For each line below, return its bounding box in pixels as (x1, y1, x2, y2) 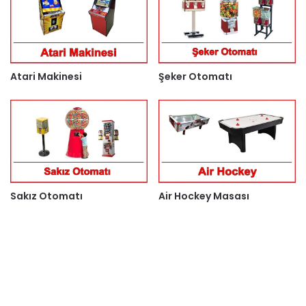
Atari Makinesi (10, 70, 82, 84)
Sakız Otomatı (10, 189, 83, 204)
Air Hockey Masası (158, 189, 249, 204)
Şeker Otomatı (158, 70, 232, 84)
